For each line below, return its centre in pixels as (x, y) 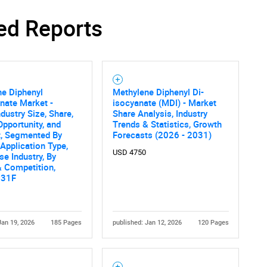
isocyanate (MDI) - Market (164, 103)
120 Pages (213, 222)
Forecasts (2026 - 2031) (162, 135)
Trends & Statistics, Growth (167, 124)
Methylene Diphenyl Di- (158, 92)
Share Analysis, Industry (160, 114)
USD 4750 (129, 153)
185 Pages (66, 222)
